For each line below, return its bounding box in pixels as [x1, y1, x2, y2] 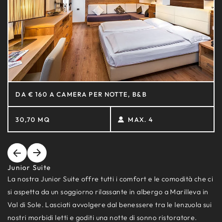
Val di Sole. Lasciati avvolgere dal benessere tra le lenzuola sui [7, 200, 212, 210]
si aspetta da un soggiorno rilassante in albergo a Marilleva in [7, 187, 209, 197]
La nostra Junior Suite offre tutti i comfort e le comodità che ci [7, 174, 214, 184]
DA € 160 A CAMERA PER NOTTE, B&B [15, 90, 147, 98]
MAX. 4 [128, 115, 154, 123]
